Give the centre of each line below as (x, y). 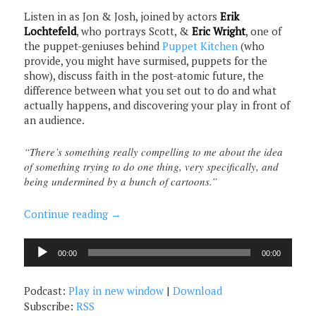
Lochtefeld (50, 31)
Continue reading (68, 213)
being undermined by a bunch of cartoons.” (121, 182)
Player (39, 259)
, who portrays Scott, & (134, 31)
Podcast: (47, 290)
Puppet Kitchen (200, 45)
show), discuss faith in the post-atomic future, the (144, 75)
